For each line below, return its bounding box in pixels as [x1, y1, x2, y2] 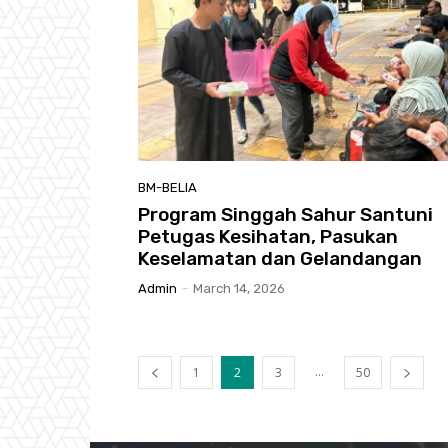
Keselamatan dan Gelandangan [138, 247, 422, 271]
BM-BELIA [138, 180, 197, 196]
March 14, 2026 [193, 281, 285, 297]
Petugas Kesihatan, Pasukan [138, 225, 398, 249]
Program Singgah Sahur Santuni [138, 203, 433, 227]
